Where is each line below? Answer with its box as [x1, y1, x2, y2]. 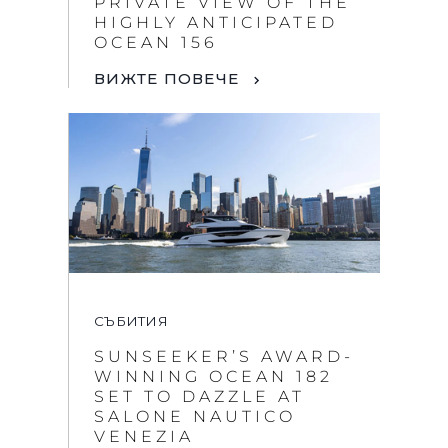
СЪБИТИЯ [94, 313, 168, 330]
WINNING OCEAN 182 [94, 367, 333, 387]
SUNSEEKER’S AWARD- [94, 347, 354, 367]
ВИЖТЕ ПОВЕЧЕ [94, 69, 239, 88]
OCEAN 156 [94, 32, 218, 52]
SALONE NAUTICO [94, 407, 296, 427]
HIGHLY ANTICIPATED [94, 12, 338, 32]
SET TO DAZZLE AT [94, 387, 305, 407]
